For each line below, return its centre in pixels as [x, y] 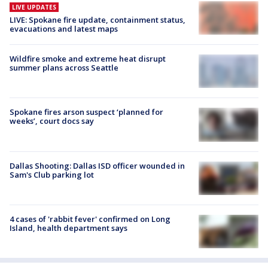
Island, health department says [68, 228]
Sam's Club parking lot [52, 174]
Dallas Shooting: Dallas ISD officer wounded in [97, 165]
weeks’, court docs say [52, 121]
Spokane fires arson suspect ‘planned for [86, 112]
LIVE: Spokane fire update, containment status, [98, 19]
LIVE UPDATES [34, 7]
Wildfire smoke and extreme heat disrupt [88, 59]
